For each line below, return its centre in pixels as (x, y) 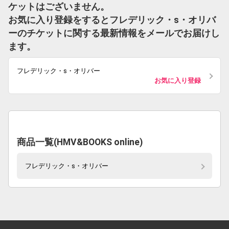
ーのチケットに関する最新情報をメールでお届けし (114, 33)
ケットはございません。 (59, 7)
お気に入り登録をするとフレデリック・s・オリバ (112, 20)
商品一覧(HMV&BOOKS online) (80, 142)
